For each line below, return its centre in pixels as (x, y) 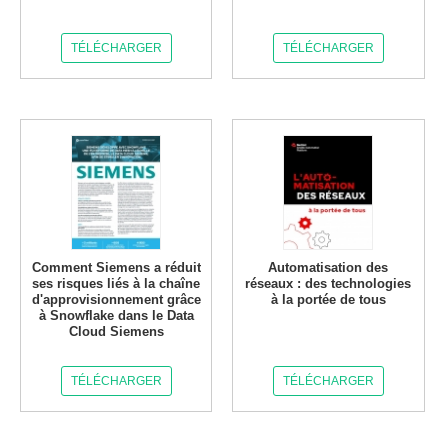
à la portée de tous (328, 299)
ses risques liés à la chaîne (116, 283)
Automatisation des (328, 267)
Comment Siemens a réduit (116, 267)
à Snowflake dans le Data (116, 315)
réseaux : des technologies (328, 283)
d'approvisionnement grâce (116, 299)
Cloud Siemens (116, 331)
